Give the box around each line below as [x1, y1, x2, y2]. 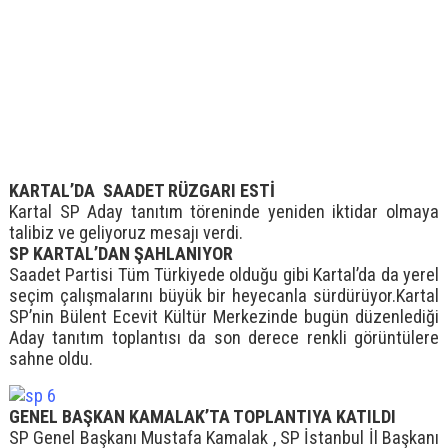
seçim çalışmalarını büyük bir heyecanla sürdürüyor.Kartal [8, 285, 440, 307]
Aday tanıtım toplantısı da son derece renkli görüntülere [8, 327, 440, 349]
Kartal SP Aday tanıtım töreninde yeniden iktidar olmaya [8, 201, 440, 223]
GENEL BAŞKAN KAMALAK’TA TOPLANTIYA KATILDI [8, 406, 396, 428]
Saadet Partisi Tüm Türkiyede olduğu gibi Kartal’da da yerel [8, 264, 440, 286]
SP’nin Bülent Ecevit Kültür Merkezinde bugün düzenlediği [8, 306, 440, 328]
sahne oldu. [8, 348, 93, 370]
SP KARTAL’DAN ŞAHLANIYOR [8, 243, 233, 265]
